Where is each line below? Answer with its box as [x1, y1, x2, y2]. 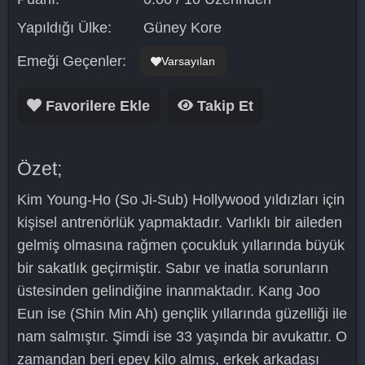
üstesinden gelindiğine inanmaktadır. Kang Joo [17, 283, 320, 299]
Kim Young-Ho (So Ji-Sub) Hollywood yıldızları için [17, 191, 345, 208]
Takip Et [193, 97, 254, 114]
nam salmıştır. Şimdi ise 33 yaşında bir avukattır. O [17, 328, 347, 345]
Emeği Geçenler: [17, 52, 126, 69]
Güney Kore [139, 20, 222, 36]
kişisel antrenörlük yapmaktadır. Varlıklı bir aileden [17, 214, 342, 231]
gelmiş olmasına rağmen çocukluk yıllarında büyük [17, 237, 345, 253]
